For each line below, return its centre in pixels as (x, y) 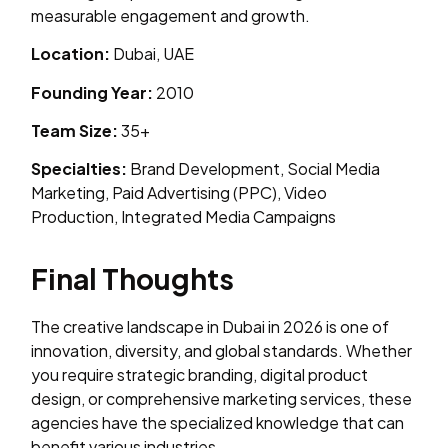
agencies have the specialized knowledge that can (218, 422)
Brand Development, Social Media (254, 169)
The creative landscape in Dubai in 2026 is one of (210, 326)
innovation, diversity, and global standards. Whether (222, 350)
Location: (71, 54)
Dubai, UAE (152, 54)
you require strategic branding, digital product (200, 374)
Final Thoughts (133, 278)
